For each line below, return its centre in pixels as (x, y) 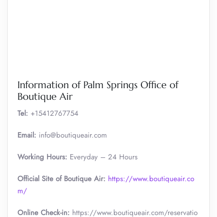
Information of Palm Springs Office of (98, 85)
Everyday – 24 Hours (104, 157)
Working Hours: (44, 157)
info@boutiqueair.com (73, 135)
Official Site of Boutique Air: (62, 179)
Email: (28, 135)
